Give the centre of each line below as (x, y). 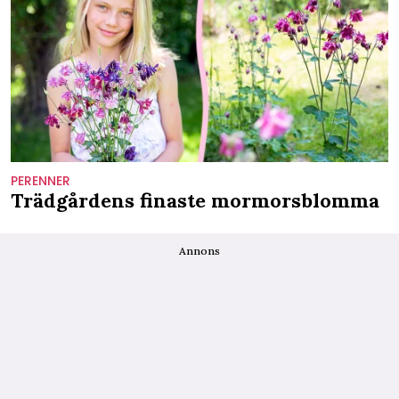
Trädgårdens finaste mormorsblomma (195, 200)
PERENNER (41, 180)
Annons (199, 250)
